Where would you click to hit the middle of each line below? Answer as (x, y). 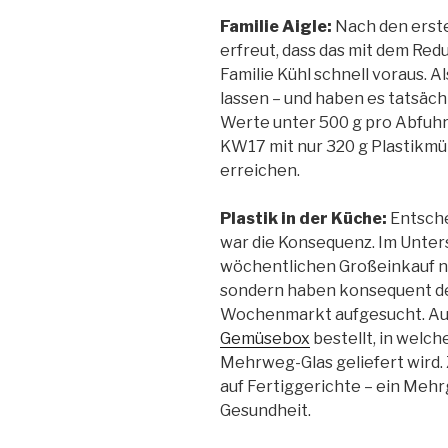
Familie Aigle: (276, 26)
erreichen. (261, 170)
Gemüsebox (265, 338)
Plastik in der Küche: (303, 218)
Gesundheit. (267, 410)
